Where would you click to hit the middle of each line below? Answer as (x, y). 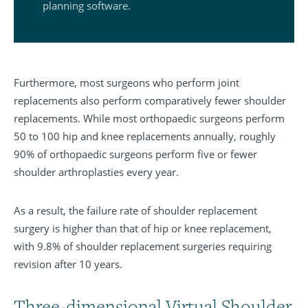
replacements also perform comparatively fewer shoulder (150, 101)
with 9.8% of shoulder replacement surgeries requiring (143, 246)
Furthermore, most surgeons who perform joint (126, 83)
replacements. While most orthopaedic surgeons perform (149, 119)
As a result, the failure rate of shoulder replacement (135, 211)
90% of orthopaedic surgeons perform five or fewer (135, 154)
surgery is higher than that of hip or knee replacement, (143, 229)
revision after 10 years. (68, 264)
